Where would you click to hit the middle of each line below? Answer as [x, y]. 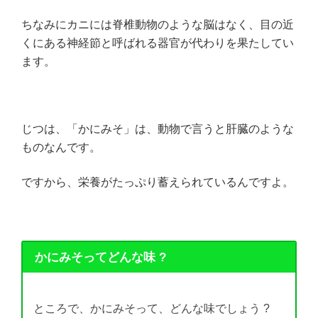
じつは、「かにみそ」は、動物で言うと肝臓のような [158, 129]
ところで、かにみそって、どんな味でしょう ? [152, 308]
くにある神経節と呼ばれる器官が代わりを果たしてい [158, 43]
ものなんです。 [61, 147]
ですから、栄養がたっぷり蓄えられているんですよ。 [158, 182]
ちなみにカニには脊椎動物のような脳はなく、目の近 [158, 24]
